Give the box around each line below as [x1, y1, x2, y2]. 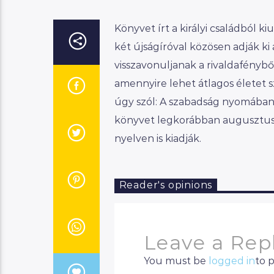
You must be [143, 254, 209, 267]
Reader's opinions [119, 179, 213, 191]
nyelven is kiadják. [114, 133, 204, 145]
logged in [208, 254, 255, 267]
